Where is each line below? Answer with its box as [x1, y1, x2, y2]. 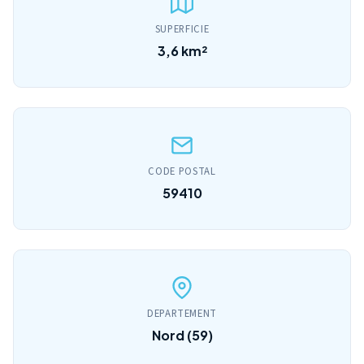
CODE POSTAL [148, 164, 216, 179]
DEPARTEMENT [146, 306, 218, 321]
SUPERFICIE [154, 22, 210, 37]
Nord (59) [151, 327, 213, 344]
